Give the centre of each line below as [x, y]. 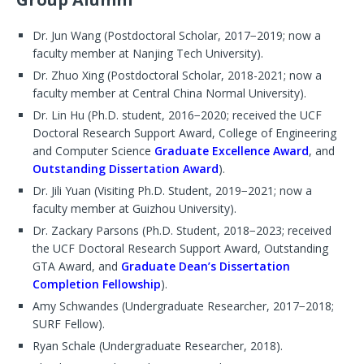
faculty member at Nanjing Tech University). [148, 54]
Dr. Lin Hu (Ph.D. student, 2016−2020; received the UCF [177, 115]
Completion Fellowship [97, 284]
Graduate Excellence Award [232, 151]
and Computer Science [93, 151]
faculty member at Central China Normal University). [169, 93]
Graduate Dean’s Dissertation [206, 266]
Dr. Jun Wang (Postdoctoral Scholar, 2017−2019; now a [177, 36]
